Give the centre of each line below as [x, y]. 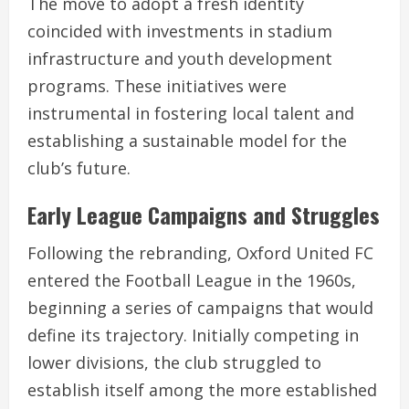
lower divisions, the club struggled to [174, 363]
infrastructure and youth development [180, 59]
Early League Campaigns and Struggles [204, 215]
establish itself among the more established [202, 390]
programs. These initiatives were [157, 86]
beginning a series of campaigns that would [200, 308]
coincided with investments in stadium [180, 31]
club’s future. [79, 168]
